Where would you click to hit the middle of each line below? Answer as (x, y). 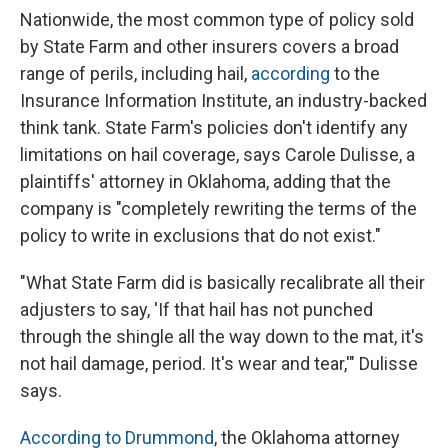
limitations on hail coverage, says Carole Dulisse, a (217, 155)
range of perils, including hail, (135, 74)
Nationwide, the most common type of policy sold (217, 20)
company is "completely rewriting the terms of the (218, 209)
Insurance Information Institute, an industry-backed (223, 101)
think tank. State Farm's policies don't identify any (214, 128)
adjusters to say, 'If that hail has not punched (196, 310)
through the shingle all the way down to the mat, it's (222, 337)
